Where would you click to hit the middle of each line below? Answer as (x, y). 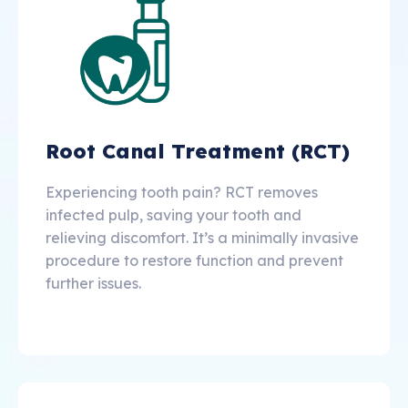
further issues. (93, 284)
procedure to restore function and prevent (194, 261)
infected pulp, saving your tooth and (173, 215)
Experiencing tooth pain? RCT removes (182, 193)
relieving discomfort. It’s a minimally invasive (202, 238)
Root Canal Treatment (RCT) (198, 152)
